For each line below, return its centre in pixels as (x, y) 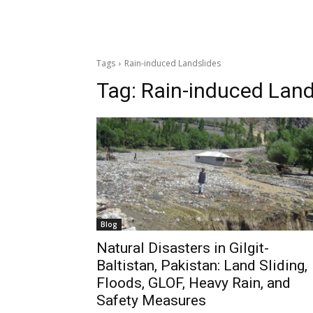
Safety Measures (151, 300)
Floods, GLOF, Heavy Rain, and (194, 283)
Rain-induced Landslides (173, 63)
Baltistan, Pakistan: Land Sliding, (202, 265)
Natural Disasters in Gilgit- (183, 248)
